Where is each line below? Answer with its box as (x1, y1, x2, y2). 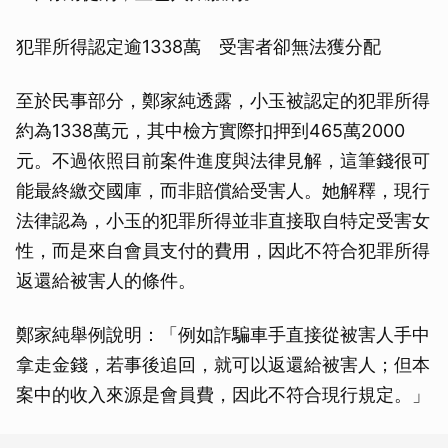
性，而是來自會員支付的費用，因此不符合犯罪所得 (16, 239, 430, 261)
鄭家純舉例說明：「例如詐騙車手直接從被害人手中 (16, 323, 430, 345)
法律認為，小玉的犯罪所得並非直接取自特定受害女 (16, 209, 430, 231)
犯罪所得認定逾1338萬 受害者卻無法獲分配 (16, 35, 381, 57)
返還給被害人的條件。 (16, 269, 196, 291)
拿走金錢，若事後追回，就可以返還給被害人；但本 (16, 353, 430, 375)
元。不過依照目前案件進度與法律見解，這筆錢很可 (16, 149, 430, 171)
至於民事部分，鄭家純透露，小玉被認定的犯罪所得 (16, 89, 430, 111)
